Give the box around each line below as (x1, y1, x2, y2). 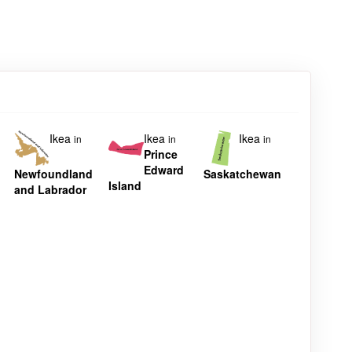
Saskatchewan (203, 166, 282, 182)
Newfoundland (13, 166, 93, 182)
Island (108, 178, 142, 194)
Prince (144, 146, 178, 163)
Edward (144, 162, 185, 178)
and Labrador (13, 181, 86, 198)
